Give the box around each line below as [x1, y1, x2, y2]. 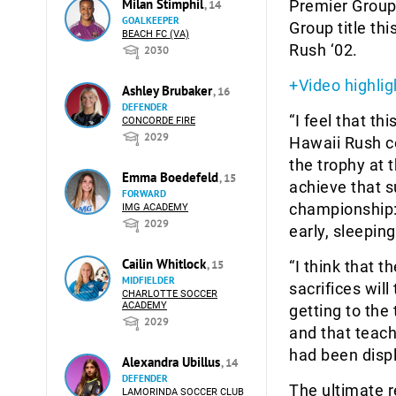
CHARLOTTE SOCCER [122, 288, 217, 300]
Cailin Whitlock [122, 255, 209, 272]
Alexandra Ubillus [122, 354, 224, 370]
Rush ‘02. [289, 41, 358, 59]
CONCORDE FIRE [122, 115, 195, 126]
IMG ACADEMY [122, 202, 188, 213]
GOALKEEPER [122, 14, 179, 27]
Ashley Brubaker [122, 82, 216, 99]
